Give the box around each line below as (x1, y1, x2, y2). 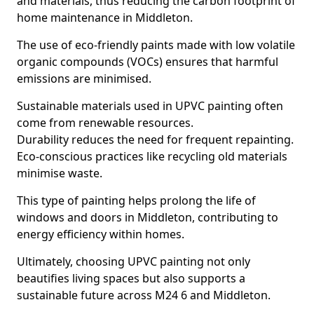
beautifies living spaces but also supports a (17, 271, 245, 286)
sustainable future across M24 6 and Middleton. (17, 287, 271, 303)
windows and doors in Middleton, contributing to (17, 210, 278, 225)
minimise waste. (17, 165, 102, 181)
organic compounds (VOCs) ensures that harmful (17, 54, 278, 69)
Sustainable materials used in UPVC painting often (17, 98, 283, 114)
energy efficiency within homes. (17, 226, 184, 242)
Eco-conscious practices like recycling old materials (17, 149, 287, 164)
